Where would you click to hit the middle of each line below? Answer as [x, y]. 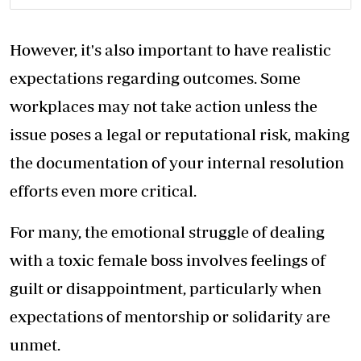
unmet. [35, 345]
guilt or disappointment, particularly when [166, 288]
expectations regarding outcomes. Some [155, 78]
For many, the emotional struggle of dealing [167, 232]
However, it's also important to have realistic [170, 50]
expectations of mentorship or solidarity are [170, 317]
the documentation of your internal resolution [177, 163]
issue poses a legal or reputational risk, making [180, 135]
